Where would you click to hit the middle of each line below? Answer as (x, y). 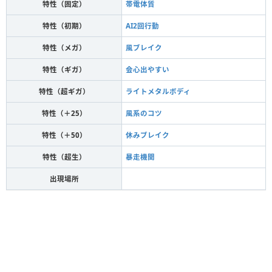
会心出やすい (148, 69)
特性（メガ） (64, 47)
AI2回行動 (142, 25)
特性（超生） (64, 157)
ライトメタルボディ (158, 91)
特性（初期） (64, 25)
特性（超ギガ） (64, 91)
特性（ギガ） (64, 69)
